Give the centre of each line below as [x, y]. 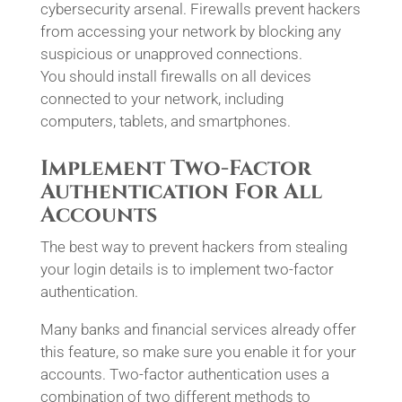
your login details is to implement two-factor [187, 269]
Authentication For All [181, 192]
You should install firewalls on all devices [175, 76]
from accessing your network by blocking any [190, 31]
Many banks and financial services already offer [198, 329]
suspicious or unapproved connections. [171, 54]
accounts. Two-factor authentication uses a [184, 374]
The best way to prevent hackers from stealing [193, 247]
